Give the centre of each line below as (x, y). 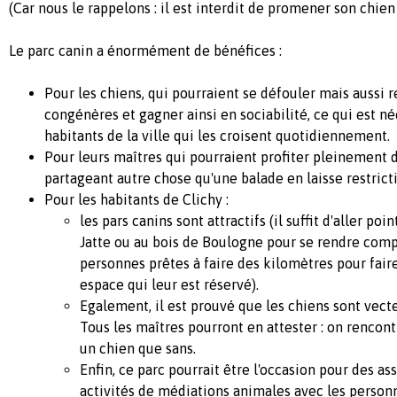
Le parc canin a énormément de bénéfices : (145, 51)
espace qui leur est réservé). (169, 284)
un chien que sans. (138, 348)
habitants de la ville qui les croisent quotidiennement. (217, 136)
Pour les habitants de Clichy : (136, 199)
